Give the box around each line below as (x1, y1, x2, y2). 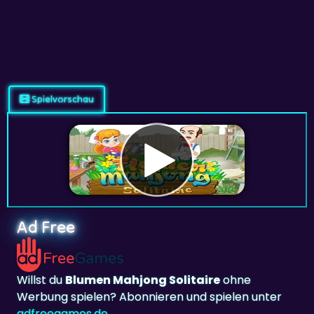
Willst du (17, 271, 65, 288)
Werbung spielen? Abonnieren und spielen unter (17, 288, 282, 305)
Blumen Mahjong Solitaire (65, 271, 220, 288)
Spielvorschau (29, 93, 94, 105)
